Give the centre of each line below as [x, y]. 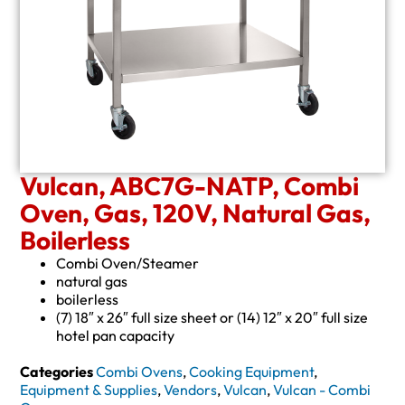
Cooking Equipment [252, 371]
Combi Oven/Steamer [128, 263]
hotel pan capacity [116, 335]
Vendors [191, 389]
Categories [57, 371]
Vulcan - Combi [322, 389]
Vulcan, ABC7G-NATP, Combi [190, 185]
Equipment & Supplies [89, 389]
